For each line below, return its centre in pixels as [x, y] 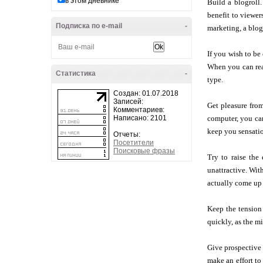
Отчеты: [127, 134]
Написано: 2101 [140, 118]
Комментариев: [139, 110]
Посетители [134, 143]
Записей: [128, 102]
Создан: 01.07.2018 [146, 93]
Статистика [76, 73]
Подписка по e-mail [89, 26]
